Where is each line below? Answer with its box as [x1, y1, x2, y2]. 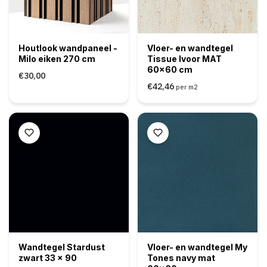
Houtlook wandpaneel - [18, 42, 117, 53]
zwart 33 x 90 [18, 252, 77, 263]
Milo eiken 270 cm [18, 53, 95, 64]
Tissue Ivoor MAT [147, 53, 222, 64]
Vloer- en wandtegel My [147, 241, 247, 252]
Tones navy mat [147, 252, 215, 263]
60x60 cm [147, 64, 193, 74]
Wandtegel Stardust [18, 241, 105, 252]
